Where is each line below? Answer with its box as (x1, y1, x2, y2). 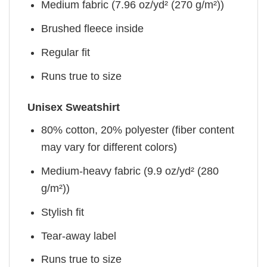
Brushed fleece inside (41, 23, 144, 35)
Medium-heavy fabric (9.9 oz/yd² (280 (41, 165, 219, 178)
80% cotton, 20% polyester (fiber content (41, 124, 235, 136)
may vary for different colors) (41, 141, 178, 154)
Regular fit (41, 46, 91, 59)
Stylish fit (41, 206, 85, 218)
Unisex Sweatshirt (27, 101, 120, 114)
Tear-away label (41, 229, 117, 242)
